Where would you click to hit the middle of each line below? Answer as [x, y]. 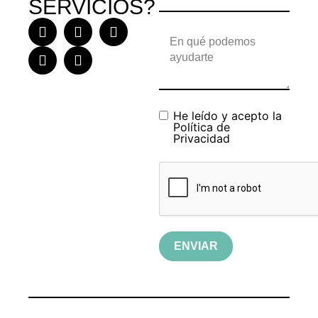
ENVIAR [196, 246]
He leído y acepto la [227, 116]
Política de [202, 127]
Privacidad [202, 139]
